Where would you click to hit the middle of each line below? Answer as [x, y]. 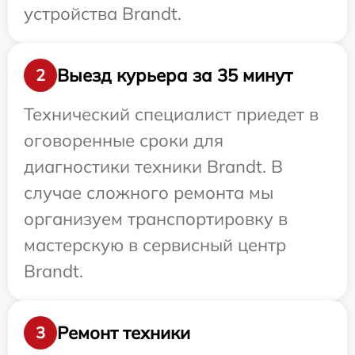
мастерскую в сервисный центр [155, 245]
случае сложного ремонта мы [149, 193]
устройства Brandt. [103, 14]
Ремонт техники [124, 332]
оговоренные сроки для [124, 141]
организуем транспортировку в [156, 219]
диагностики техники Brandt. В [153, 167]
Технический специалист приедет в [171, 115]
